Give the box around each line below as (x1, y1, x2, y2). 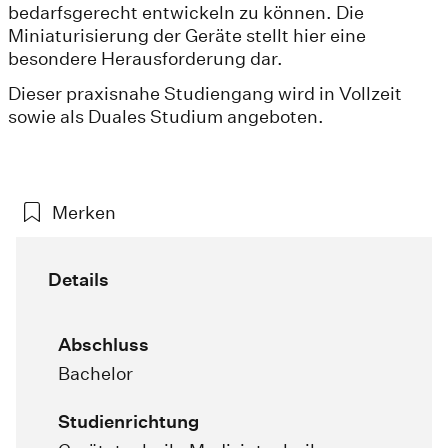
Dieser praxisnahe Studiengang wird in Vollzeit (8, 82, 402, 104)
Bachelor (58, 362, 133, 384)
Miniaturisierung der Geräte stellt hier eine (8, 24, 366, 46)
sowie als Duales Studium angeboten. (8, 105, 324, 127)
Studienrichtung (58, 410, 199, 432)
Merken (52, 201, 116, 223)
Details (48, 268, 109, 290)
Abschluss (58, 333, 149, 355)
